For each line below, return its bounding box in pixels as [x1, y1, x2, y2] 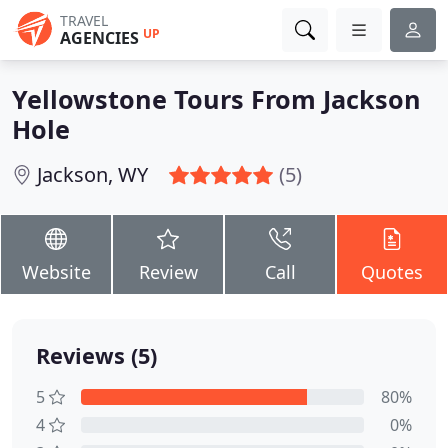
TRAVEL [60, 11, 108, 30]
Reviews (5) [36, 341, 157, 370]
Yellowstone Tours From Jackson [12, 82, 421, 116]
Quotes [361, 260, 423, 284]
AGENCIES [60, 27, 139, 49]
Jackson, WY [37, 161, 148, 188]
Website [21, 260, 91, 284]
